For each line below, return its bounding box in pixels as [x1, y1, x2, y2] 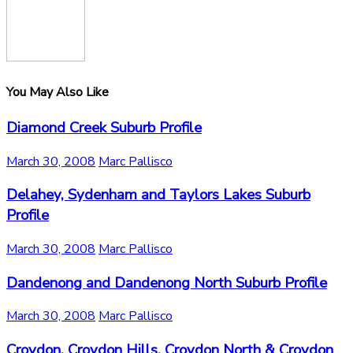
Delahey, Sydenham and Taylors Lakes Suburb [6, 184, 310, 206]
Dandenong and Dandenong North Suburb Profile [6, 272, 327, 293]
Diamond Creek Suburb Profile [6, 117, 202, 138]
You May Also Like [6, 83, 109, 101]
